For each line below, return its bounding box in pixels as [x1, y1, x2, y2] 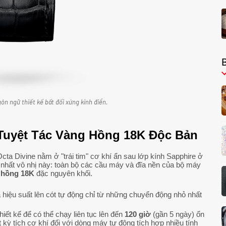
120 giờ [125, 210, 151, 219]
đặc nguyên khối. [34, 169, 92, 178]
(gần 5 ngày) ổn [151, 210, 204, 219]
